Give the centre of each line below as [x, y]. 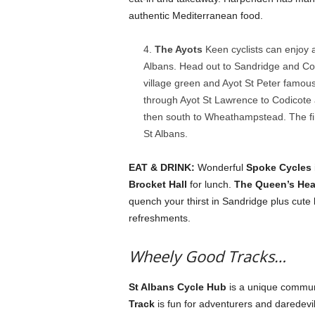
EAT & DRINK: [161, 167]
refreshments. [159, 218]
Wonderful [220, 167]
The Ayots [180, 49]
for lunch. [210, 184]
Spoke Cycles [278, 167]
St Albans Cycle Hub [177, 287]
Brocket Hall [157, 184]
